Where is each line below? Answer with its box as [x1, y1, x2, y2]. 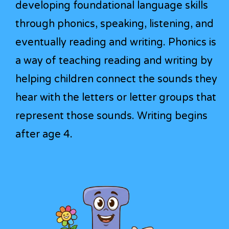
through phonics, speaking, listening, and [15, 17, 214, 30]
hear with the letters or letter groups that [15, 91, 216, 104]
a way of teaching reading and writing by [15, 54, 213, 67]
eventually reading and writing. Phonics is [15, 36, 216, 49]
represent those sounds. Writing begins [15, 109, 208, 122]
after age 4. [15, 128, 73, 141]
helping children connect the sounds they [15, 73, 217, 85]
